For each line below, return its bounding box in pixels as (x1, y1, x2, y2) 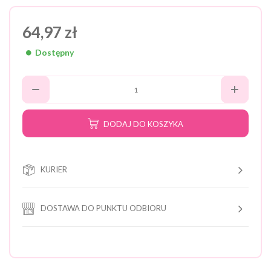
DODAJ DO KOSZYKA (103, 119, 183, 129)
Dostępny (33, 47, 74, 58)
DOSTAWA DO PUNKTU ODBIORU (41, 203, 166, 213)
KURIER (41, 164, 67, 174)
